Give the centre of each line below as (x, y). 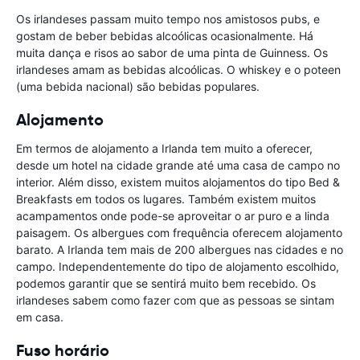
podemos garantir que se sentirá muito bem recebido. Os (166, 284)
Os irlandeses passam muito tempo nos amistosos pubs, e (168, 19)
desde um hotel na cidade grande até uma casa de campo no (178, 166)
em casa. (40, 317)
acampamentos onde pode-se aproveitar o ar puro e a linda (173, 216)
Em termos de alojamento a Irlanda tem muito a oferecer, (164, 149)
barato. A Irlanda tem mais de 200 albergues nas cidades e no (180, 250)
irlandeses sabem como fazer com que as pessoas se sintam (175, 301)
